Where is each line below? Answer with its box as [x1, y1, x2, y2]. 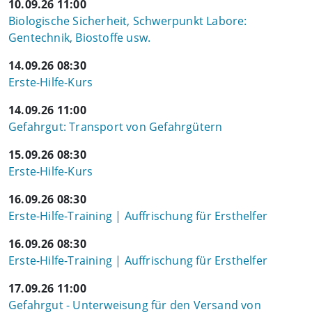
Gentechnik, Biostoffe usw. [8, 30, 151, 45]
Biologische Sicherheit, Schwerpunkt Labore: [8, 13, 247, 29]
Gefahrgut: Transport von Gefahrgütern [8, 119, 223, 134]
